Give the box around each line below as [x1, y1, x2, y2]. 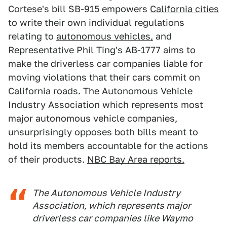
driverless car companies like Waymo [32, 213, 193, 224]
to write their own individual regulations [8, 17, 184, 28]
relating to [8, 31, 56, 42]
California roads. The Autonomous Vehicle [8, 86, 193, 97]
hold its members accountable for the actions [8, 140, 208, 152]
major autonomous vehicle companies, [8, 113, 177, 124]
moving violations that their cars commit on [8, 72, 200, 83]
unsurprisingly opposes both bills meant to [8, 127, 198, 138]
